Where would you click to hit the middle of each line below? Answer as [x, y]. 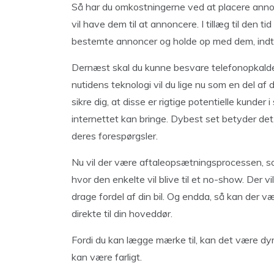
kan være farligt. [107, 257]
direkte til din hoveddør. [122, 213]
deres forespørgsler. [115, 136]
